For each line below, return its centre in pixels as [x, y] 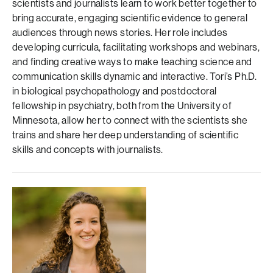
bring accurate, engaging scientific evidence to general [130, 18]
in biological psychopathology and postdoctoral [115, 91]
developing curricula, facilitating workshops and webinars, [136, 47]
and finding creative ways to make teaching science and [132, 62]
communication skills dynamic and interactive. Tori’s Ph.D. [135, 76]
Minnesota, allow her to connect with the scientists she [130, 120]
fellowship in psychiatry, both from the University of [122, 106]
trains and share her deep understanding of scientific [126, 135]
